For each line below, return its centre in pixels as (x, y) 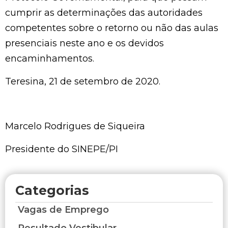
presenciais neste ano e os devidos (84, 44)
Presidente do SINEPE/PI (62, 149)
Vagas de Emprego (63, 210)
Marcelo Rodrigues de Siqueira (75, 126)
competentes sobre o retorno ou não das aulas (112, 28)
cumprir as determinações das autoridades (104, 13)
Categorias (52, 191)
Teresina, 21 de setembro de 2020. (83, 81)
